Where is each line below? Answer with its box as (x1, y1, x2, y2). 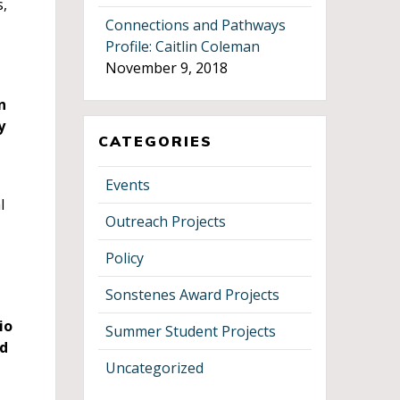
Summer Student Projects (105, 321, 277, 341)
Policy (105, 247, 145, 268)
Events (105, 174, 151, 195)
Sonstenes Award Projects (105, 284, 280, 304)
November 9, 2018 (105, 57, 229, 78)
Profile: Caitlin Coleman (105, 36, 261, 56)
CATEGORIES (98, 131, 213, 150)
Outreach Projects (105, 211, 227, 231)
